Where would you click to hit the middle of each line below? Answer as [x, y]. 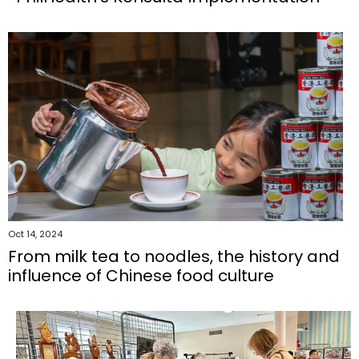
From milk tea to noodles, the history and [174, 256]
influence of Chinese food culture [141, 275]
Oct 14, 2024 [35, 234]
